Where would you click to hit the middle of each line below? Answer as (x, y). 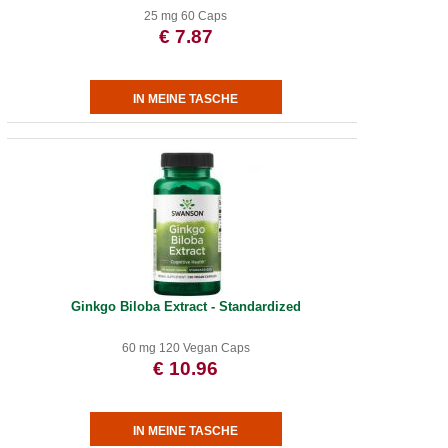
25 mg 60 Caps (186, 16)
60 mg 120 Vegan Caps (185, 348)
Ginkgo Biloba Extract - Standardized (185, 306)
